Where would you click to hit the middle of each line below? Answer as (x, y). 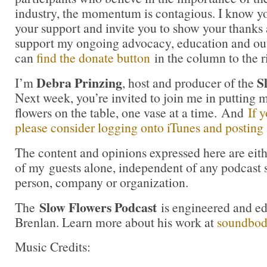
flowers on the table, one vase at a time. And (131, 113)
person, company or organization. (102, 182)
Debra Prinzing (79, 83)
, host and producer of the (190, 83)
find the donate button (93, 58)
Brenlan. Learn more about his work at (116, 222)
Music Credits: (53, 247)
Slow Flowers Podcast (98, 207)
